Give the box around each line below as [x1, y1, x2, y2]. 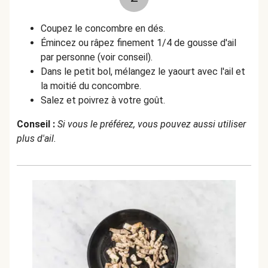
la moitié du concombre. [41, 80, 141, 92]
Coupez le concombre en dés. [41, 23, 165, 34]
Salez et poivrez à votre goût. [41, 95, 165, 106]
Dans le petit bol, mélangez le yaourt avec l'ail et [41, 66, 245, 77]
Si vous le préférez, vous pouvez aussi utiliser [57, 118, 246, 130]
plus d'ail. [17, 133, 56, 144]
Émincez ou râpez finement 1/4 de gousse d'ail [41, 37, 236, 48]
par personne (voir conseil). [41, 51, 153, 63]
